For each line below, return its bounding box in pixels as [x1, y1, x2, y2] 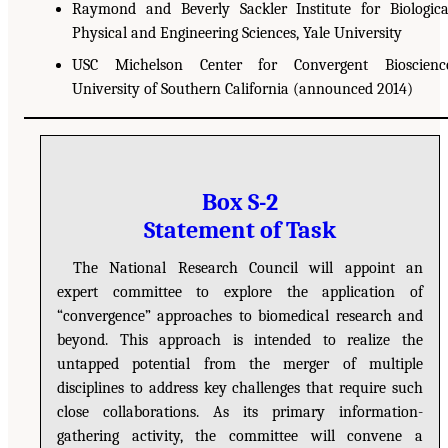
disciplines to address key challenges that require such [57, 378, 423, 397]
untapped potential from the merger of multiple [57, 354, 423, 373]
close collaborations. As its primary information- [57, 402, 423, 421]
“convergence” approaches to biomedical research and [57, 306, 423, 325]
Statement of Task [144, 215, 336, 244]
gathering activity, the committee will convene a [57, 426, 423, 445]
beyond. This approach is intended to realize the [57, 330, 423, 349]
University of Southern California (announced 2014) [72, 79, 413, 98]
